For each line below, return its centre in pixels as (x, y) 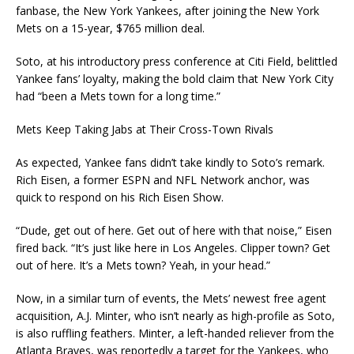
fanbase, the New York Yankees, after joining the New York (168, 11)
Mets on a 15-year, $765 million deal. (110, 28)
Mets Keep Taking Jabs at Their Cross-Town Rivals (145, 129)
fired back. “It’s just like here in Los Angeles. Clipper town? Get (173, 248)
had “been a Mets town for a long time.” (118, 96)
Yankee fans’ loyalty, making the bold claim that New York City (175, 79)
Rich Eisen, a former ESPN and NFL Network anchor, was (163, 180)
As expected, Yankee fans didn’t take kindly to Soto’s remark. (170, 162)
